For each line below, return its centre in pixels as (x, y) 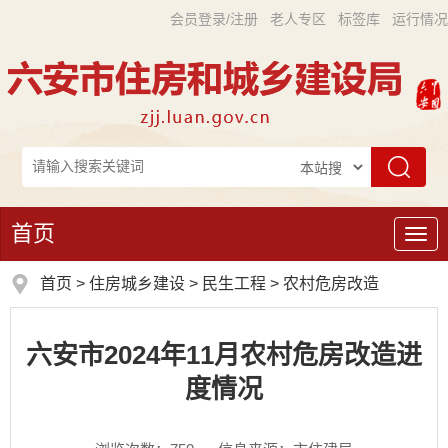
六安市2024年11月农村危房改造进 (224, 355)
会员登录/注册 (214, 19)
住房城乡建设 (137, 283)
